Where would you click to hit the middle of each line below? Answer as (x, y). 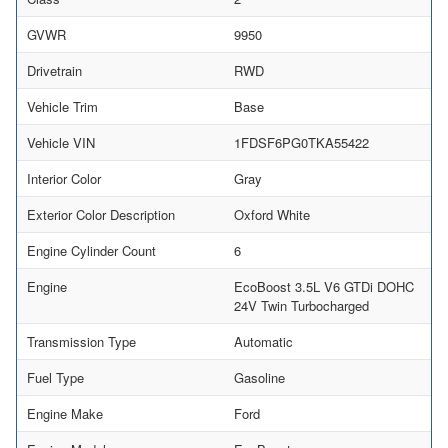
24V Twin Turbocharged (301, 305)
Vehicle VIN (61, 142)
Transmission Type (81, 341)
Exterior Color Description (101, 214)
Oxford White (272, 214)
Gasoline (259, 377)
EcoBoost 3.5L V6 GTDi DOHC (324, 286)
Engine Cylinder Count (91, 250)
